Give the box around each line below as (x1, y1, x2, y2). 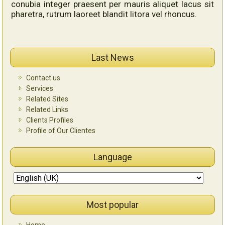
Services (26, 84, 54, 92)
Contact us (26, 73, 61, 82)
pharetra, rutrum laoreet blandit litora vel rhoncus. (11, 9, 197, 19)
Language (93, 151, 132, 162)
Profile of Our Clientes (26, 126, 96, 135)
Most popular (86, 199, 139, 210)
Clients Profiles (26, 116, 74, 124)
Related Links (26, 105, 69, 114)
